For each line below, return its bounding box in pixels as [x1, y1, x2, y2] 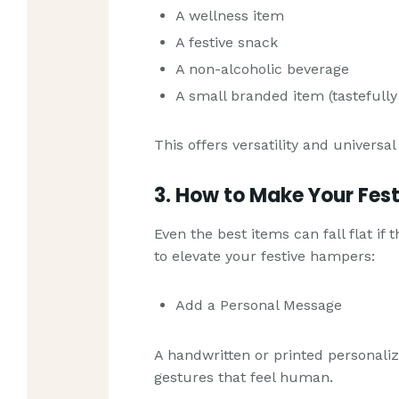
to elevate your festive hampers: [154, 247, 376, 265]
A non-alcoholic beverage [175, 61, 350, 78]
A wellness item [175, 7, 285, 25]
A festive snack [175, 34, 279, 52]
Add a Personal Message [175, 297, 343, 314]
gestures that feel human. [154, 368, 334, 386]
